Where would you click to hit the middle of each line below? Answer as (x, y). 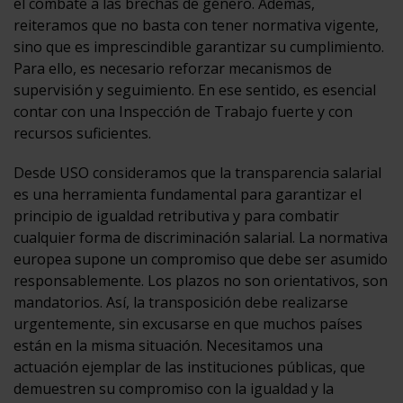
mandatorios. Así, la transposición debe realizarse (181, 302)
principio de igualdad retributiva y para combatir (176, 215)
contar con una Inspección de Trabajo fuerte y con (183, 111)
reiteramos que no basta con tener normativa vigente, (196, 25)
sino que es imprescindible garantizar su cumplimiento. (199, 46)
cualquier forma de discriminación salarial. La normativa (201, 237)
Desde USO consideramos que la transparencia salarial (197, 172)
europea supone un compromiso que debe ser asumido (201, 259)
